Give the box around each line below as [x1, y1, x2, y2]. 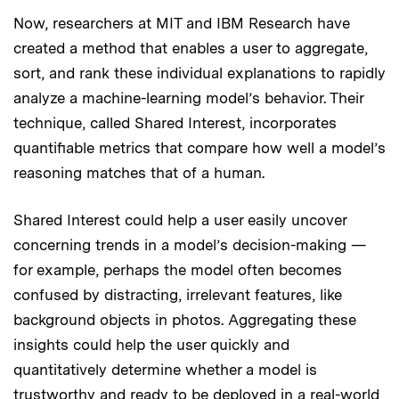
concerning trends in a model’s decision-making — [13, 236, 366, 255]
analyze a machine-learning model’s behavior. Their [13, 89, 363, 108]
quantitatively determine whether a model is [13, 361, 317, 379]
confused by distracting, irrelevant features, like [13, 286, 342, 305]
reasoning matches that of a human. [13, 164, 265, 183]
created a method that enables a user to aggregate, [13, 39, 368, 58]
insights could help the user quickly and [13, 336, 289, 354]
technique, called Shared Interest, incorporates [13, 114, 337, 133]
